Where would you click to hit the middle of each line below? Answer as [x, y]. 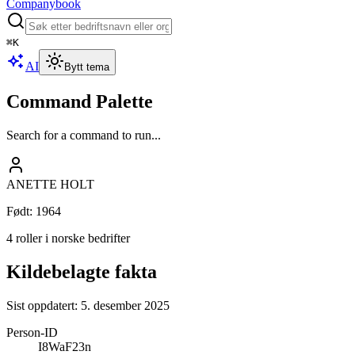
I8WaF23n [65, 346]
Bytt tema [87, 67]
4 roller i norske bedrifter [68, 238]
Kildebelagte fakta [82, 271]
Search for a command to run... [84, 135]
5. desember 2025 [125, 305]
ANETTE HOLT [50, 184]
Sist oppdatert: [44, 305]
